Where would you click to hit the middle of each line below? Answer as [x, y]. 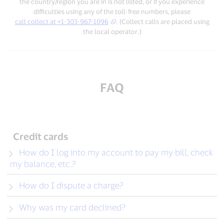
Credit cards [41, 136]
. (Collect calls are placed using [162, 21]
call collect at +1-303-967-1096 [61, 21]
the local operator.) [112, 31]
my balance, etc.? [43, 163]
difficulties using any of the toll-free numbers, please [112, 11]
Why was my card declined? [72, 207]
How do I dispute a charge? [71, 185]
